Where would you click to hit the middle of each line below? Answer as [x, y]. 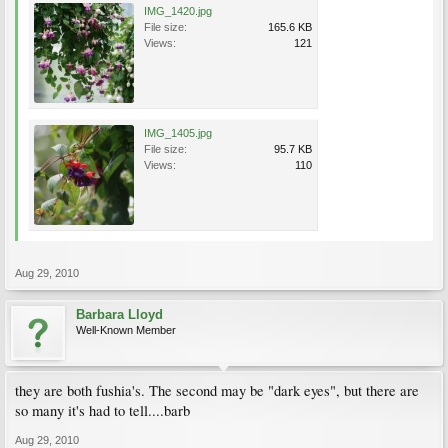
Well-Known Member [126, 330]
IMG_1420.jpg [178, 11]
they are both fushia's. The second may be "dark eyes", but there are [217, 390]
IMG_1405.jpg [178, 133]
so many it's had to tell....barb [102, 410]
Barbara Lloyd [119, 314]
